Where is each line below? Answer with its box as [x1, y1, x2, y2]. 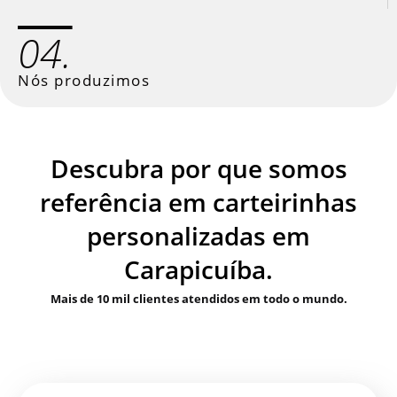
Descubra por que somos [50, 151, 347, 185]
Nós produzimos [18, 69, 150, 90]
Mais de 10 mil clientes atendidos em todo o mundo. [50, 290, 347, 307]
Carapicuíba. [124, 252, 273, 286]
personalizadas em [87, 218, 310, 253]
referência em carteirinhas [40, 184, 357, 219]
